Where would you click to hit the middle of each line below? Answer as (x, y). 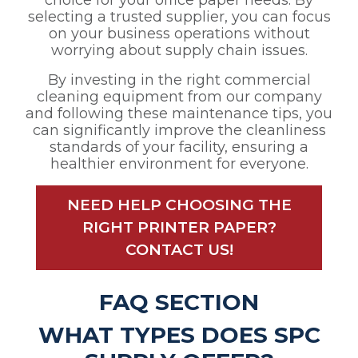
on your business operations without (179, 34)
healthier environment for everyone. (179, 164)
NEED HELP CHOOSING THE (179, 205)
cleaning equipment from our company (179, 97)
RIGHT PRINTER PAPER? (179, 228)
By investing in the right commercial (179, 80)
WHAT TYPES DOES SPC (179, 335)
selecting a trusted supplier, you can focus (179, 17)
